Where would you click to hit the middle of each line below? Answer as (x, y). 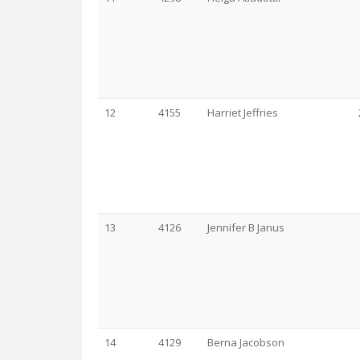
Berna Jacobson (246, 342)
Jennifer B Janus (246, 227)
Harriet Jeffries (243, 112)
